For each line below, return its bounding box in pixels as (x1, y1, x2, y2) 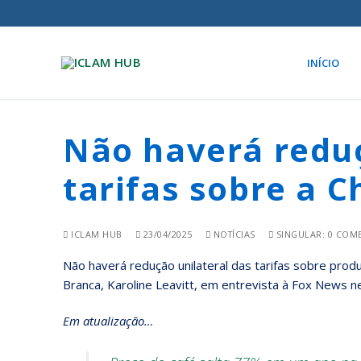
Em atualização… (63, 313, 153, 330)
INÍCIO (307, 56, 339, 70)
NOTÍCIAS (210, 227, 255, 240)
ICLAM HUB (68, 227, 122, 240)
